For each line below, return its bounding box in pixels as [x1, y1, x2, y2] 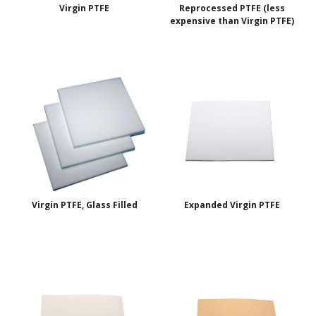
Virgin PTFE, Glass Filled [31, 199, 138, 212]
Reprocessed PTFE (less [178, 2, 285, 15]
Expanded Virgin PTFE [183, 199, 280, 212]
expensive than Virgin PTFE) [169, 15, 294, 28]
